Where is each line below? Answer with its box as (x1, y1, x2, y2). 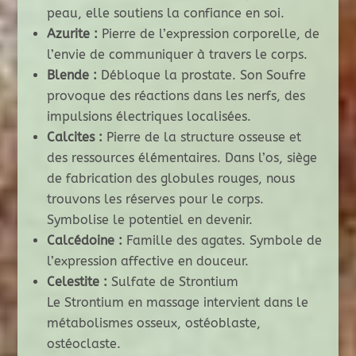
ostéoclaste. (46, 336, 121, 352)
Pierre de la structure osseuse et (102, 130, 301, 145)
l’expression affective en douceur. (46, 253, 249, 269)
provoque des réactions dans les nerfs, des (46, 88, 305, 104)
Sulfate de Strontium (106, 274, 238, 290)
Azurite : (46, 26, 98, 42)
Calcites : (46, 130, 103, 145)
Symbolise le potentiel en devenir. (46, 212, 253, 228)
